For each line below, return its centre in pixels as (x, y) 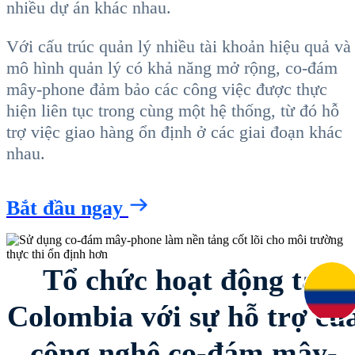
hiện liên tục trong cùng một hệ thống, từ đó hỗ (173, 111)
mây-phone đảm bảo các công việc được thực (167, 90)
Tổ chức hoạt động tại (184, 279)
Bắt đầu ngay (67, 208)
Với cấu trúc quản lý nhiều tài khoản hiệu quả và (179, 47)
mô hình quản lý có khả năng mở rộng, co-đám (172, 68)
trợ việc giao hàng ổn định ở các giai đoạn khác (174, 132)
